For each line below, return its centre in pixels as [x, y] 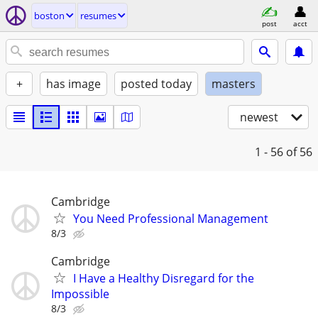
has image [73, 84]
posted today [156, 84]
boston [49, 16]
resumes [98, 16]
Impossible [80, 294]
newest [259, 117]
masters [234, 84]
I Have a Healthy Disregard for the [164, 279]
